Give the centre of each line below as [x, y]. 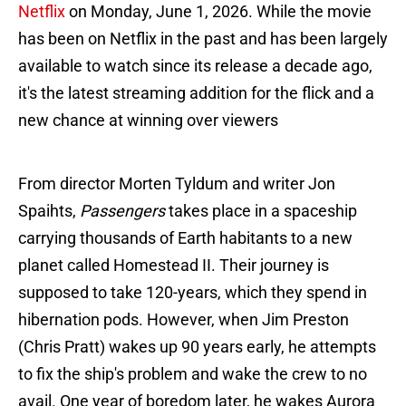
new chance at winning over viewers [148, 121]
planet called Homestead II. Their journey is [174, 266]
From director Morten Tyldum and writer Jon [177, 184]
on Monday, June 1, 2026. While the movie [218, 12]
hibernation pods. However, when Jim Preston [184, 320]
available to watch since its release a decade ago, [195, 66]
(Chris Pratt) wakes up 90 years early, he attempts [197, 347]
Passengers [122, 211]
